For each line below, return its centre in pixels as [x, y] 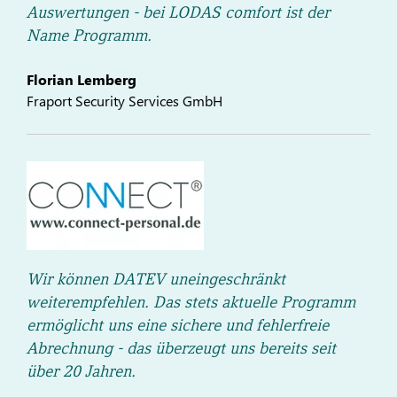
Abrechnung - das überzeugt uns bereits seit [181, 347]
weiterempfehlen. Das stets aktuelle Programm [191, 301]
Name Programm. [89, 35]
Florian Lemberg [82, 79]
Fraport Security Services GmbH [125, 100]
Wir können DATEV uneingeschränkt [156, 278]
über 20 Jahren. [81, 370]
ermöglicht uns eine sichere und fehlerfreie [178, 324]
